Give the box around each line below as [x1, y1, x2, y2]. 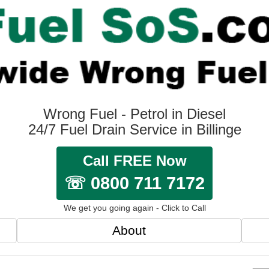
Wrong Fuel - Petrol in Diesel [43, 105, 226, 122]
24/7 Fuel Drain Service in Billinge [28, 121, 241, 138]
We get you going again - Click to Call [63, 202, 206, 213]
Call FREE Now [82, 152, 187, 169]
